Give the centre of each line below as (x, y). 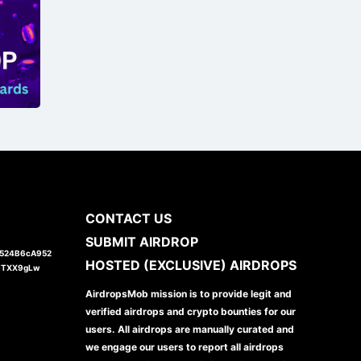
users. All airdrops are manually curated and (190, 329)
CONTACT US (129, 218)
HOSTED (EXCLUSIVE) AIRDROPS (191, 265)
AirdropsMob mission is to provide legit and (189, 293)
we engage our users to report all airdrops (185, 346)
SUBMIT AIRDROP (142, 241)
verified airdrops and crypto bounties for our (191, 311)
